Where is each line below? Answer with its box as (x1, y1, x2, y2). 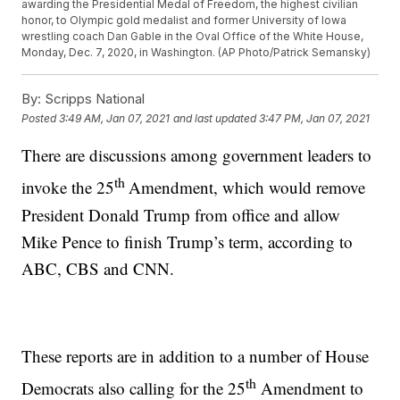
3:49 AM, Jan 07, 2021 (59, 111, 171, 125)
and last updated (173, 111, 257, 125)
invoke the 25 (21, 176, 115, 199)
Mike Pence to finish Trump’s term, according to (21, 229, 354, 253)
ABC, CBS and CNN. (21, 256, 175, 279)
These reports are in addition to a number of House (21, 344, 370, 367)
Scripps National (41, 90, 146, 108)
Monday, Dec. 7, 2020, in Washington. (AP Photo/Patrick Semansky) (21, 46, 371, 60)
